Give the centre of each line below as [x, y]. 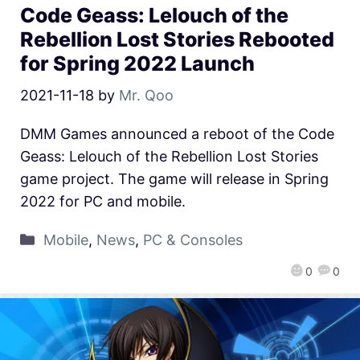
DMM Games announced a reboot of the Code [177, 133]
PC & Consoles [192, 239]
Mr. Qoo [146, 95]
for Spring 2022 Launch [137, 63]
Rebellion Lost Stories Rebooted [177, 39]
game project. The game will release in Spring [174, 178]
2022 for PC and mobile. [103, 201]
